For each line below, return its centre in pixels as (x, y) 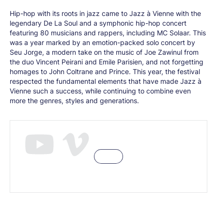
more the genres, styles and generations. (74, 101)
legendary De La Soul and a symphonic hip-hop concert (98, 23)
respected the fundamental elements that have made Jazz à (106, 81)
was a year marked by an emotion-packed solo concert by (102, 42)
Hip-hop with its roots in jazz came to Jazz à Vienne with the (105, 13)
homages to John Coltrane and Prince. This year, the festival (105, 71)
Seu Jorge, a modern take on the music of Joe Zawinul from (104, 52)
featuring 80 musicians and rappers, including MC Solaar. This (108, 33)
